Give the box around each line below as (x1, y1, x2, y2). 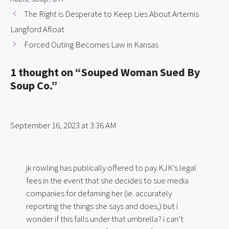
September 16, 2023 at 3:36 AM (10, 119, 117, 131)
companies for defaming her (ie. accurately (26, 188, 172, 199)
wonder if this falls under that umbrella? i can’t (26, 213, 184, 224)
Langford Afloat (10, 24, 64, 35)
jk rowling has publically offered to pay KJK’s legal (26, 162, 196, 173)
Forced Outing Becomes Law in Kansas (24, 39, 159, 50)
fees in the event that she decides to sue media (26, 175, 189, 186)
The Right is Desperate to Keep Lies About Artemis (24, 8, 199, 19)
